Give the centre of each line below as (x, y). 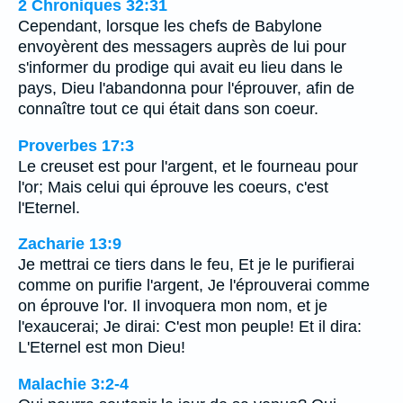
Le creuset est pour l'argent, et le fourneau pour (188, 166)
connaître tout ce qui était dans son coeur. (168, 109)
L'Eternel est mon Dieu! (102, 348)
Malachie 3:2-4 (73, 384)
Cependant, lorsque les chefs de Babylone (170, 27)
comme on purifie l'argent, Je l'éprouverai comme (194, 286)
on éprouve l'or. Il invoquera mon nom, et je (173, 306)
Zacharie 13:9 (70, 244)
